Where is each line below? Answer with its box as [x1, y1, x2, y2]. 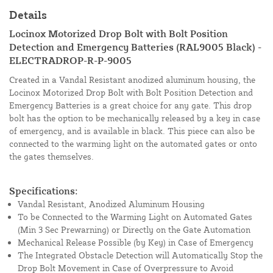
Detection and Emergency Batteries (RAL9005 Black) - [9, 41, 261, 54]
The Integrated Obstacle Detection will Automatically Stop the [18, 250, 263, 261]
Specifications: [9, 185, 78, 197]
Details [9, 8, 47, 22]
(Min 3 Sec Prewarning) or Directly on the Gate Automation [18, 224, 250, 235]
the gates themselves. [9, 151, 94, 162]
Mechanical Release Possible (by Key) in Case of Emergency [18, 237, 253, 248]
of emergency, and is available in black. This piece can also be [9, 126, 255, 136]
